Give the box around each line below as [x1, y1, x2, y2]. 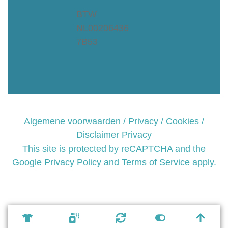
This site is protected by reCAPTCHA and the [22, 144, 206, 154]
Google [12, 157, 44, 167]
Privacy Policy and [44, 157, 119, 167]
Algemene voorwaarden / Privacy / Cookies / [24, 116, 204, 126]
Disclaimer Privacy [76, 130, 152, 140]
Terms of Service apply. [121, 157, 216, 167]
